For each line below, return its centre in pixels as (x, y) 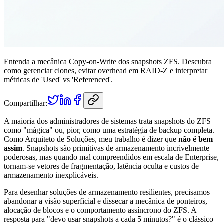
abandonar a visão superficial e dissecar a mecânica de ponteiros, (106, 201)
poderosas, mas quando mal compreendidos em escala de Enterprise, (111, 157)
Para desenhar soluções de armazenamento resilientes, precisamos (107, 192)
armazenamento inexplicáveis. (51, 175)
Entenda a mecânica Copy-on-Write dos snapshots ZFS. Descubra (108, 61)
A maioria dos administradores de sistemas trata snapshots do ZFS (107, 121)
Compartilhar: (26, 103)
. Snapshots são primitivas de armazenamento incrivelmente (116, 148)
